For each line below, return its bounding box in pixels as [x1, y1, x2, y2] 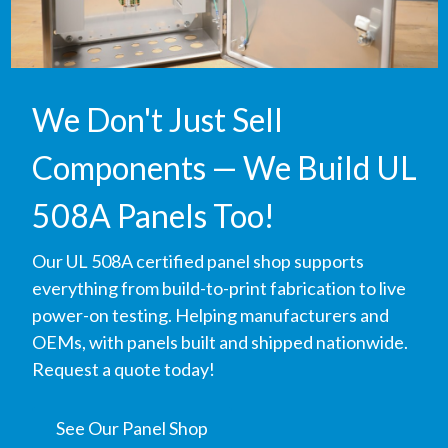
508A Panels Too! [31, 195, 275, 235]
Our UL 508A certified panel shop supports [31, 249, 364, 272]
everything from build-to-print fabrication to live [31, 276, 406, 299]
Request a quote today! [31, 357, 215, 380]
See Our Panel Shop [55, 416, 208, 439]
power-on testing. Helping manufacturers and [31, 303, 389, 326]
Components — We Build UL [31, 147, 417, 187]
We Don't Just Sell [31, 99, 283, 139]
